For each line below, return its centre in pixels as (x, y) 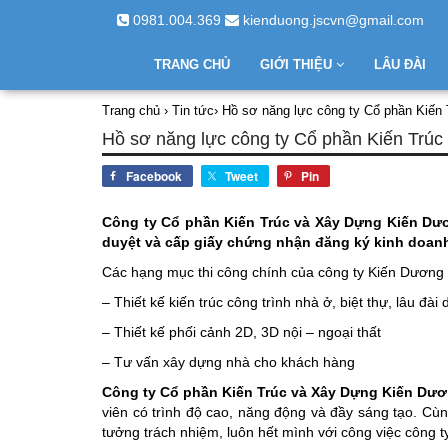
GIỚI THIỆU (297, 64)
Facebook (154, 176)
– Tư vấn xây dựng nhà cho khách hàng (228, 362)
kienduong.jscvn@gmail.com (333, 20)
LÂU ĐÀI (399, 64)
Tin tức (193, 110)
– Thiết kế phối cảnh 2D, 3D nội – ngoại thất (241, 332)
